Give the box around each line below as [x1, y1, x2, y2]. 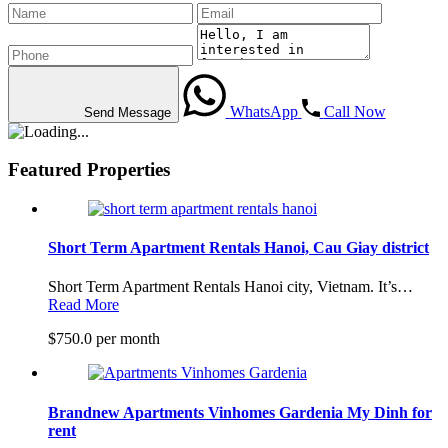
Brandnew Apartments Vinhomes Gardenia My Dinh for [48, 403, 432, 421]
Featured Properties [8, 159, 170, 181]
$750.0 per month [48, 330, 160, 348]
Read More [48, 296, 119, 314]
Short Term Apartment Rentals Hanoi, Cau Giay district [48, 239, 429, 257]
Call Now [323, 102, 386, 120]
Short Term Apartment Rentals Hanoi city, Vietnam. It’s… [48, 278, 413, 296]
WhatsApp [229, 102, 298, 120]
